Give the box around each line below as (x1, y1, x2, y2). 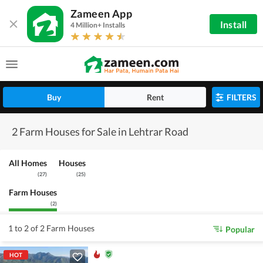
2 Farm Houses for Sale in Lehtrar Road (12, 125, 188, 138)
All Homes (9, 158, 47, 168)
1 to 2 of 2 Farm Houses (8, 222, 95, 233)
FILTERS (227, 92, 257, 102)
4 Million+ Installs (70, 21, 125, 29)
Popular (225, 224, 255, 234)
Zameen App (70, 7, 132, 20)
